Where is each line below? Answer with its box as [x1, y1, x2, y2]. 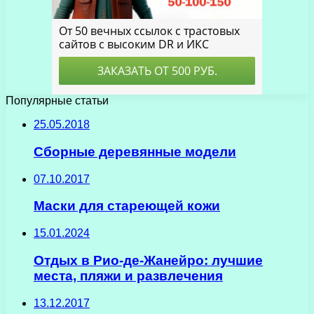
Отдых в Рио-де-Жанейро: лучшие [34, 252, 263, 268]
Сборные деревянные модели [34, 144, 236, 160]
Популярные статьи [6, 95, 109, 107]
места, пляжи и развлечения [34, 268, 223, 283]
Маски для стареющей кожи [34, 198, 220, 214]
